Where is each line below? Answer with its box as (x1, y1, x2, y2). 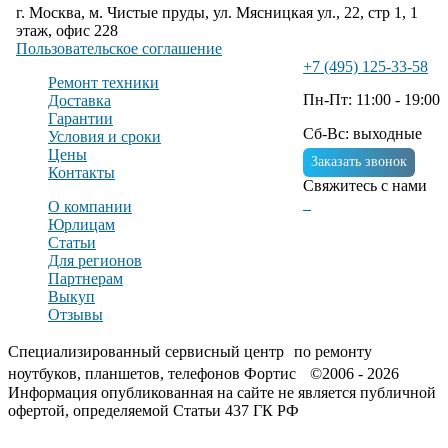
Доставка (48, 92, 111, 109)
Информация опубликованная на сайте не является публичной (8, 384, 436, 401)
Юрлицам (48, 216, 115, 233)
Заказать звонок (311, 154, 407, 169)
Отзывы (48, 306, 103, 323)
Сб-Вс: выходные (303, 125, 422, 142)
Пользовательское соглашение (16, 40, 222, 57)
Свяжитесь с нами (303, 177, 427, 194)
